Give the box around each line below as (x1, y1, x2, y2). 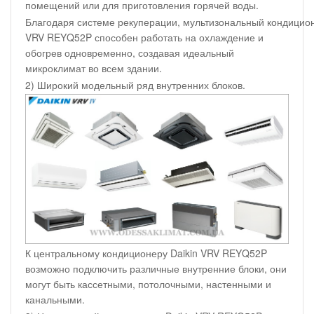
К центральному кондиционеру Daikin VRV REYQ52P (25, 245, 267, 260)
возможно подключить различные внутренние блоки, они (25, 261, 287, 275)
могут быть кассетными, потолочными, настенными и (25, 276, 271, 291)
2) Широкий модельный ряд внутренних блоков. (25, 78, 245, 93)
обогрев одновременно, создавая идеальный (25, 46, 234, 60)
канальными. (25, 292, 85, 306)
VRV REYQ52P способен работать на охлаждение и (25, 30, 264, 45)
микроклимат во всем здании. (25, 61, 162, 76)
